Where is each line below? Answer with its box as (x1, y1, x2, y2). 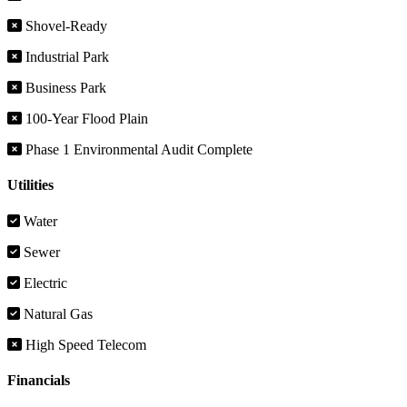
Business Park (22, 80, 106, 96)
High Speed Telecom (22, 336, 146, 352)
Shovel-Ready (22, 18, 107, 35)
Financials (7, 372, 70, 388)
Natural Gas (20, 305, 93, 322)
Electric (20, 274, 67, 291)
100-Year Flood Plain (22, 111, 148, 127)
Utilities (7, 177, 54, 194)
